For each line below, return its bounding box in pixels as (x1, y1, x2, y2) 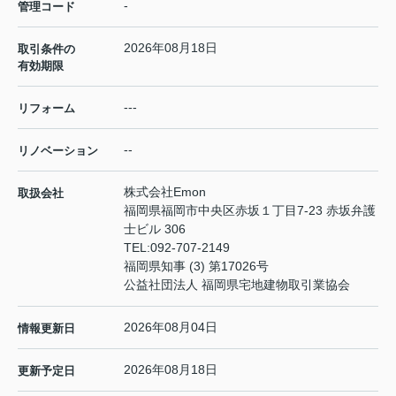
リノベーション (18, 143, 98, 157)
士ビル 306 (124, 221, 186, 236)
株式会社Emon (124, 184, 206, 199)
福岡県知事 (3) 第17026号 (124, 258, 269, 273)
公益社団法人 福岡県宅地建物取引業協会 (124, 277, 350, 292)
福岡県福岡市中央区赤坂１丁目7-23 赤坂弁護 (124, 202, 376, 217)
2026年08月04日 (124, 319, 217, 334)
